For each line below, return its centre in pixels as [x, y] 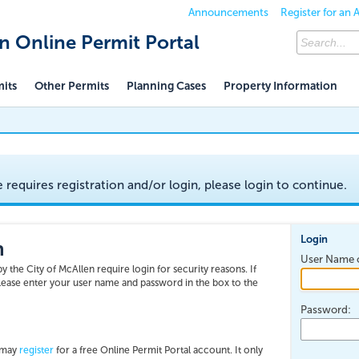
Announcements [228, 12]
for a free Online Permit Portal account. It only [158, 350]
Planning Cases [166, 86]
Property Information [280, 86]
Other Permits [72, 86]
